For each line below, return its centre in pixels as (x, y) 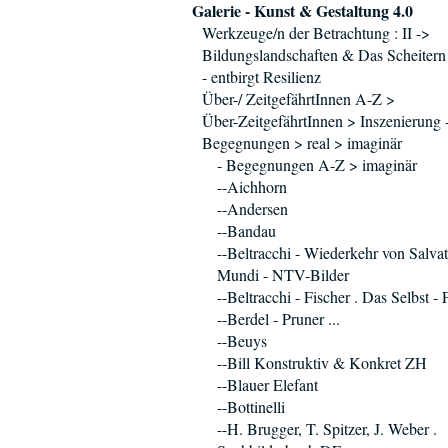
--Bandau (246, 230)
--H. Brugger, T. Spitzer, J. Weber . (327, 428)
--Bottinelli (251, 406)
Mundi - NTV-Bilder (283, 274)
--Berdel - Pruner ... (278, 318)
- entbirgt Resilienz (261, 76)
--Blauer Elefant (267, 384)
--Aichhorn (252, 186)
